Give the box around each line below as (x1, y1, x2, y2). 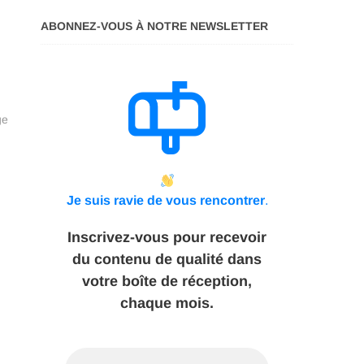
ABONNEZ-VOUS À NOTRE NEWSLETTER (41, 19, 268, 32)
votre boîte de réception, (82, 273, 252, 289)
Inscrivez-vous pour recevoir (67, 229, 266, 245)
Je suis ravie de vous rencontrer (66, 193, 265, 207)
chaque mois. (120, 295, 214, 311)
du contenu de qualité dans (72, 251, 262, 267)
